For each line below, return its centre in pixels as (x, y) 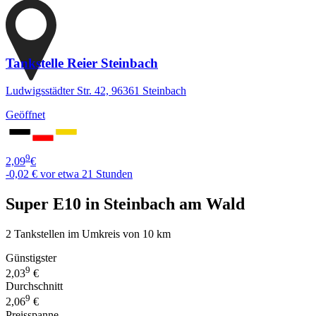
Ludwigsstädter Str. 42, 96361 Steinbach (96, 90)
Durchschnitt (34, 286)
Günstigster (31, 257)
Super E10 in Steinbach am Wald (125, 204)
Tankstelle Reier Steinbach (82, 63)
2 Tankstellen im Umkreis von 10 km (88, 233)
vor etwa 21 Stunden (86, 174)
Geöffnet (25, 114)
